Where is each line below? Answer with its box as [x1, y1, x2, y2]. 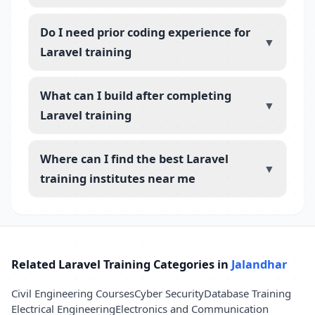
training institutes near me [40, 170, 195, 186]
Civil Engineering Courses [11, 286, 134, 300]
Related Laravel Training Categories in [11, 256, 231, 272]
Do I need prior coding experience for [40, 24, 250, 40]
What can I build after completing [40, 87, 231, 103]
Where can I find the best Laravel [40, 150, 229, 167]
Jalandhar [231, 256, 287, 272]
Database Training [204, 286, 291, 300]
